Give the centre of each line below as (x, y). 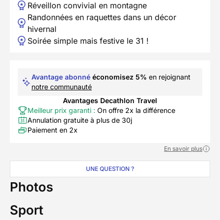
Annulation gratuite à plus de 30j (80, 120)
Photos (31, 187)
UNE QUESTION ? (110, 169)
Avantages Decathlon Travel (110, 101)
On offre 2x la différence (135, 110)
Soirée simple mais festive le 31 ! (88, 41)
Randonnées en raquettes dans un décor (102, 17)
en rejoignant (169, 77)
